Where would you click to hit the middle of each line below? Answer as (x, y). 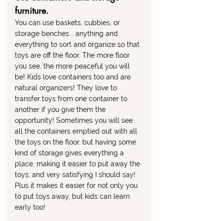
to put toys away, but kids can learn (73, 197)
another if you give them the (61, 110)
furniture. (33, 11)
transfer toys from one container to (72, 99)
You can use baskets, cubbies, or (68, 23)
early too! (30, 207)
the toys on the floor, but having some (76, 142)
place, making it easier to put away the (78, 164)
